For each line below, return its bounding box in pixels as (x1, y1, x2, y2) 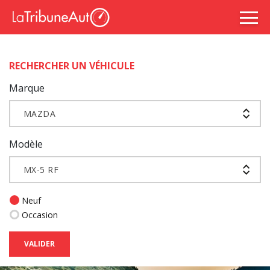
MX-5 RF (24, 163, 59, 175)
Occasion (22, 209, 58, 221)
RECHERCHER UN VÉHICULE (9, 59, 134, 72)
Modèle (9, 137, 43, 151)
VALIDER (24, 239, 55, 249)
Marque (9, 81, 45, 95)
